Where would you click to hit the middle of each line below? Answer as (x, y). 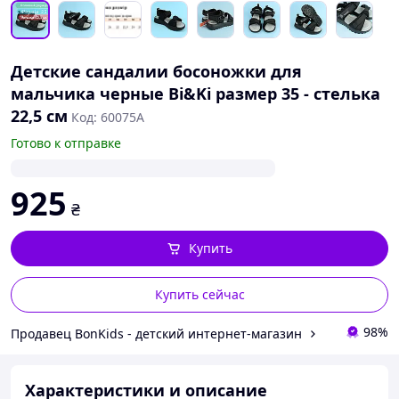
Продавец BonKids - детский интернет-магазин (156, 333)
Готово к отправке (66, 143)
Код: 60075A (108, 117)
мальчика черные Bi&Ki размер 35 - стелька (195, 94)
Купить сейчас (199, 294)
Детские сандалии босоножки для (156, 71)
